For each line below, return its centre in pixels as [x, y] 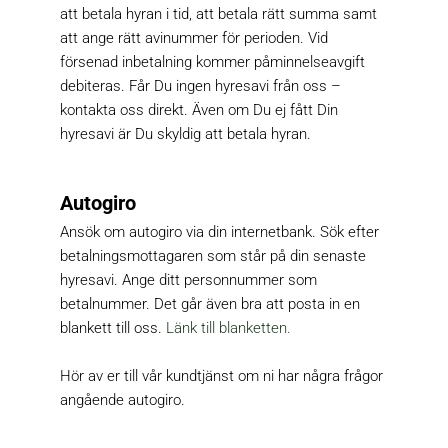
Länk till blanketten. [229, 328]
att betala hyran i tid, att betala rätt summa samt [219, 14]
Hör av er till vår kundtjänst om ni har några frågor [222, 376]
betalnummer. [107, 304]
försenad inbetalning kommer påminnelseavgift [213, 62]
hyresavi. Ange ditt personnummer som [189, 280]
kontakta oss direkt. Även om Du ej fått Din [199, 110]
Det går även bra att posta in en [257, 304]
